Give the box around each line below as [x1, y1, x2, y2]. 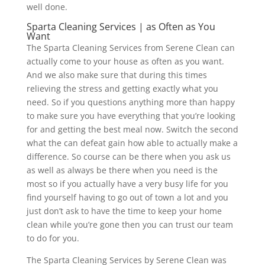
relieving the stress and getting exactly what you [26, 82, 218, 94]
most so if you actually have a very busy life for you [26, 177, 228, 189]
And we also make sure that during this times [26, 69, 207, 80]
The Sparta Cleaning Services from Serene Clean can [26, 41, 235, 53]
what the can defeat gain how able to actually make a [26, 137, 238, 148]
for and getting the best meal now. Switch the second [26, 123, 238, 135]
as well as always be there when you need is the [26, 164, 218, 176]
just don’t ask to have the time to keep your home [26, 205, 222, 216]
